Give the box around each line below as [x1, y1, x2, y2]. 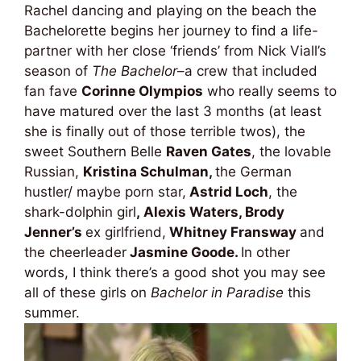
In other [241, 243, 290, 260]
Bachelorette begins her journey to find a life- [24, 22, 318, 39]
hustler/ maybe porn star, [24, 183, 186, 200]
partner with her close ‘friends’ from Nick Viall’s [24, 42, 326, 59]
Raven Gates [166, 143, 251, 160]
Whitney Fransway [166, 223, 300, 240]
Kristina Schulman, [83, 163, 215, 180]
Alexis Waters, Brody [143, 203, 284, 220]
